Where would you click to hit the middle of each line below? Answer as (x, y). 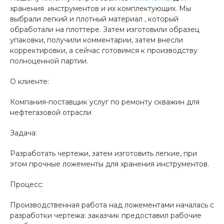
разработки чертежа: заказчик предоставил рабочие (106, 215)
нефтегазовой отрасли (51, 112)
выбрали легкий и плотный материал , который (94, 19)
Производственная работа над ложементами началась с (112, 205)
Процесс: (27, 184)
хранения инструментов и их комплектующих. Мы (100, 8)
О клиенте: (29, 81)
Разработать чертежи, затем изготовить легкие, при (103, 153)
